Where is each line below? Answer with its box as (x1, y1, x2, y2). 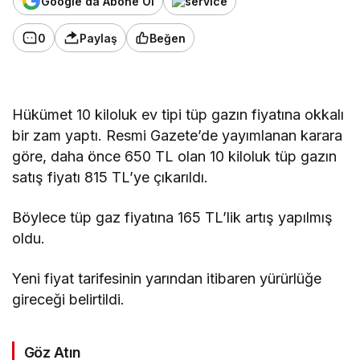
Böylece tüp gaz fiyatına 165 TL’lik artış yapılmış (12, 209, 333, 227)
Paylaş (80, 31, 117, 45)
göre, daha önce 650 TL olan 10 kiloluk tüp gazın (12, 148, 337, 166)
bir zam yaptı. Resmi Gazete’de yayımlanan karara (12, 127, 343, 145)
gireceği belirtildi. (12, 291, 125, 309)
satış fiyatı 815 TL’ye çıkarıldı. (12, 169, 209, 186)
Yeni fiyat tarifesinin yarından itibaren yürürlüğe (12, 270, 322, 288)
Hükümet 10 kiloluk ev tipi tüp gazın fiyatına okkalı (12, 106, 345, 124)
